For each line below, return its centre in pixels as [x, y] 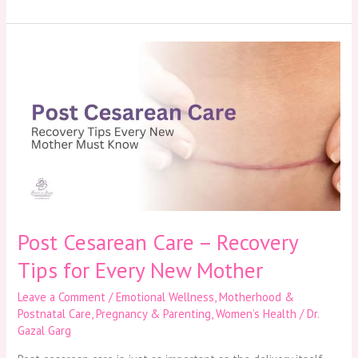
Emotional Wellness [165, 297]
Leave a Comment [62, 297]
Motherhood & [257, 297]
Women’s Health [257, 314]
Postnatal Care [55, 314]
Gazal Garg [45, 331]
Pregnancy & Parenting [154, 314]
